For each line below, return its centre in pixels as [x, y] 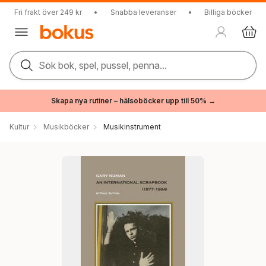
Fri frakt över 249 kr [48, 12]
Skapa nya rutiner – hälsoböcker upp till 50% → [133, 101]
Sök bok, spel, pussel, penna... [103, 65]
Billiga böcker [228, 12]
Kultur [19, 127]
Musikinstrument [132, 127]
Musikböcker [66, 127]
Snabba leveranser [143, 12]
